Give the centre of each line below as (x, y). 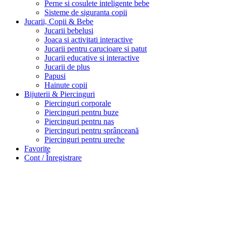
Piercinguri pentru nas (79, 122)
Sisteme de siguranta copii (86, 13)
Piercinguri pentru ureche (84, 140)
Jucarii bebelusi (69, 31)
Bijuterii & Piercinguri (60, 94)
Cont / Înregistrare (53, 158)
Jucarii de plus (67, 67)
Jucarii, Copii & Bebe (59, 22)
